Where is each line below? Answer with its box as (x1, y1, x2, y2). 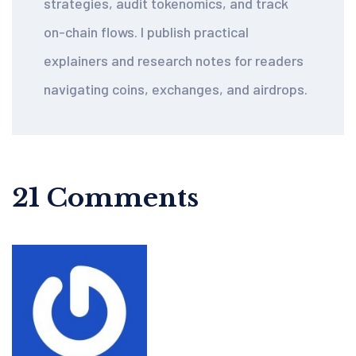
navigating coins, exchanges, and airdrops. (44, 79, 308, 98)
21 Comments (12, 181, 199, 214)
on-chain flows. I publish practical (44, 22, 249, 41)
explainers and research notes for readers (44, 51, 304, 69)
